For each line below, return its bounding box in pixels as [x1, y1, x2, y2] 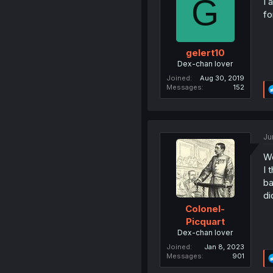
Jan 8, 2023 [204, 242, 244, 251]
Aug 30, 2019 [199, 74, 244, 83]
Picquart [185, 215, 225, 227]
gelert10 [185, 47, 225, 59]
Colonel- [185, 202, 225, 214]
